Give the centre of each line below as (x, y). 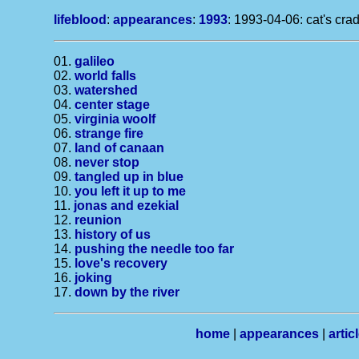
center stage (113, 105)
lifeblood (81, 20)
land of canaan (120, 148)
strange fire (109, 133)
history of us (113, 234)
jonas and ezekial (127, 206)
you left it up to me (131, 191)
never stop (107, 162)
